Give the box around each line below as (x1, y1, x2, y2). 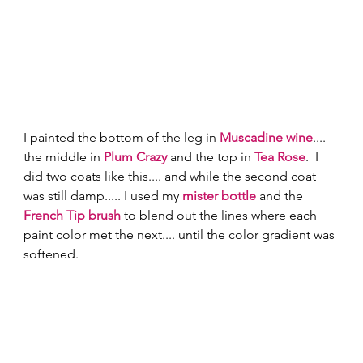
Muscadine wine (220, 129, 314, 145)
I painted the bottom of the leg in (23, 129, 220, 145)
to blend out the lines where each (121, 207, 321, 223)
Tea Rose (254, 148, 306, 164)
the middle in (23, 148, 105, 164)
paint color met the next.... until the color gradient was (23, 226, 339, 242)
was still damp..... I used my (23, 187, 183, 203)
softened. (23, 246, 83, 262)
